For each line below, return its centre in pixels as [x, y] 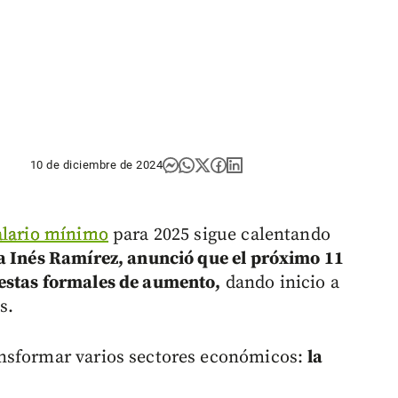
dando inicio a [280, 283]
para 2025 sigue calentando [219, 235]
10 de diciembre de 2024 [96, 165]
